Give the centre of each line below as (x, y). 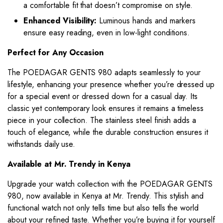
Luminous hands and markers (146, 20)
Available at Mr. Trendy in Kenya (69, 164)
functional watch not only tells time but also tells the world (103, 208)
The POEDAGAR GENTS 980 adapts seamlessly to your (104, 72)
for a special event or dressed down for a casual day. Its (103, 96)
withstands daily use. (42, 144)
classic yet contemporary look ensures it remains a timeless (106, 108)
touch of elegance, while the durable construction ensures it (108, 132)
